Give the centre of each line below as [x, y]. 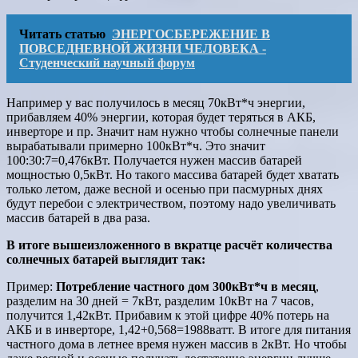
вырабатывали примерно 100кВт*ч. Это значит [136, 146]
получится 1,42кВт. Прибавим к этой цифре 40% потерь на [168, 316]
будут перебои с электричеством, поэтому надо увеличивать [171, 204]
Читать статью [62, 34]
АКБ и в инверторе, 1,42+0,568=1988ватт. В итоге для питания [179, 330]
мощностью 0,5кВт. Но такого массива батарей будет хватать [173, 175]
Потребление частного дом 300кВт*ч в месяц [186, 287]
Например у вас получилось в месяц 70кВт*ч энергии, [156, 103]
